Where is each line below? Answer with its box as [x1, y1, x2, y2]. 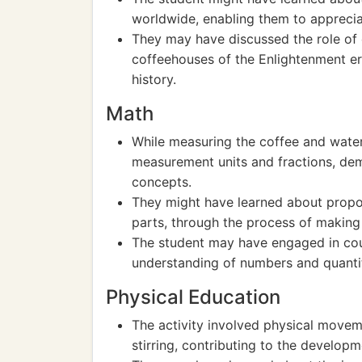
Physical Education [106, 285, 280, 309]
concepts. [132, 174, 192, 190]
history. [132, 71, 176, 87]
